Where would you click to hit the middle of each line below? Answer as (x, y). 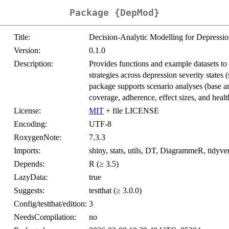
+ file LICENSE (131, 111)
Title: (22, 37)
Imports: (27, 151)
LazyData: (31, 177)
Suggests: (29, 191)
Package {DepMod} (114, 13)
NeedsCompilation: (45, 217)
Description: (33, 64)
